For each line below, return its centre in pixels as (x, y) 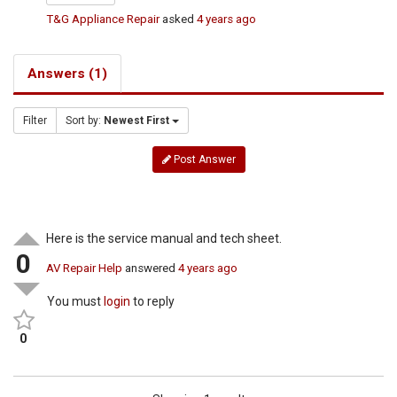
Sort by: (85, 121)
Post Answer (203, 160)
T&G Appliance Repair (103, 19)
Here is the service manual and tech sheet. (164, 239)
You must (76, 302)
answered (151, 269)
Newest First (136, 121)
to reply (153, 302)
